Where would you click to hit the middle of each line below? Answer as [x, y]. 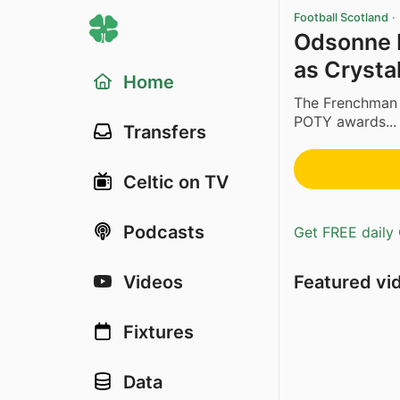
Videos [153, 282]
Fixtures [158, 332]
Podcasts [164, 232]
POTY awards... [345, 121]
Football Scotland [341, 17]
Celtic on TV [176, 182]
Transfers [165, 132]
